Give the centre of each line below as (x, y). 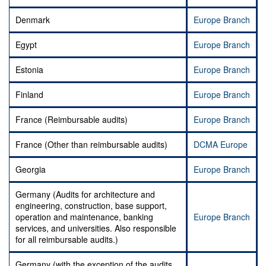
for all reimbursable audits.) (67, 240)
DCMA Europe (221, 145)
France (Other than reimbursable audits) (91, 145)
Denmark (33, 20)
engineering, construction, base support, (91, 206)
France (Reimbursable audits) (72, 120)
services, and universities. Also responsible (96, 228)
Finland (29, 95)
